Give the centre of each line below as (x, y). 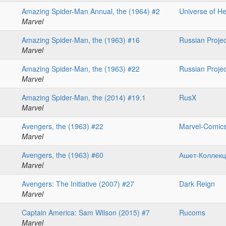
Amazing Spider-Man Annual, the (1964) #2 (91, 11)
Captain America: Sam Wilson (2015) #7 (86, 213)
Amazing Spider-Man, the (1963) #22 (81, 69)
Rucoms (192, 213)
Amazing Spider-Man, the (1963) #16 (81, 40)
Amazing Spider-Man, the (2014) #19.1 (84, 98)
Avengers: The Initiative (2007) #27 (78, 184)
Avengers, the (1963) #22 (63, 126)
